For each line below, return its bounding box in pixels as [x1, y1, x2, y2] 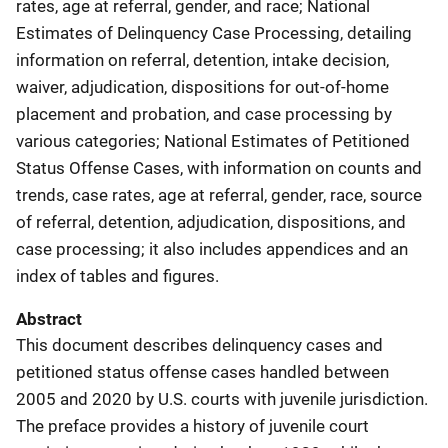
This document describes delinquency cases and [16, 334, 383, 355]
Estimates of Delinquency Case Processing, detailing [16, 22, 412, 43]
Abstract [16, 308, 82, 329]
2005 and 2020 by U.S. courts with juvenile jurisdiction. [16, 388, 428, 409]
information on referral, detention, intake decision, [16, 49, 389, 70]
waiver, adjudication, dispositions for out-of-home [16, 76, 389, 97]
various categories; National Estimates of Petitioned [16, 130, 410, 151]
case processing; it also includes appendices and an [16, 238, 408, 259]
